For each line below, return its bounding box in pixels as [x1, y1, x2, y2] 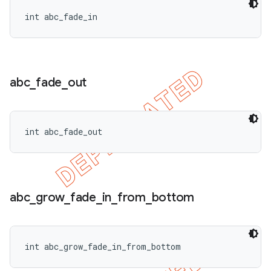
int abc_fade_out [25, 126, 102, 137]
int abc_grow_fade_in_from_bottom [25, 241, 181, 252]
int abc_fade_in [25, 11, 97, 22]
